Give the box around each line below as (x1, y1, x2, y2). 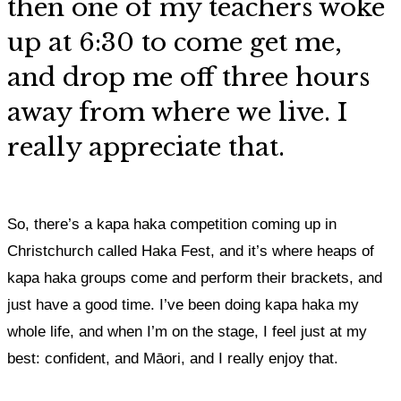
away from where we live (7, 97, 324, 128)
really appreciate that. (7, 132, 292, 163)
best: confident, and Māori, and (7, 350, 218, 367)
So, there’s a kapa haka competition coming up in (7, 216, 337, 233)
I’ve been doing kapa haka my (159, 296, 359, 313)
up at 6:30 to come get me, (7, 27, 342, 58)
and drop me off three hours (7, 62, 370, 93)
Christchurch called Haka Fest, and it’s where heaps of (7, 243, 374, 260)
